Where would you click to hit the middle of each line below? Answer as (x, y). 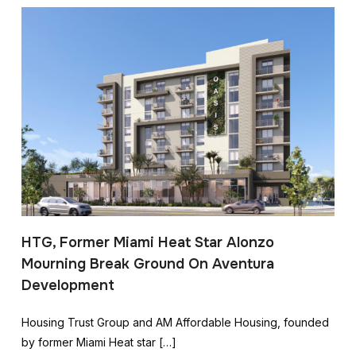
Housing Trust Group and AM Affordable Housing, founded (175, 323)
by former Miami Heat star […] (99, 342)
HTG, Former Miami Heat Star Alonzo (147, 243)
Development (68, 286)
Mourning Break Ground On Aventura (147, 264)
